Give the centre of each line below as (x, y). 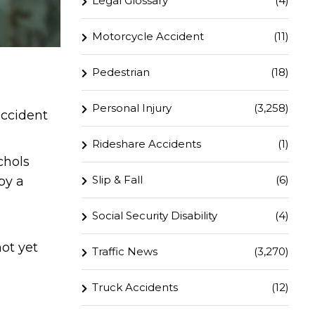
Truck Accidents (135, 287)
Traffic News (125, 251)
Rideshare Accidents (147, 144)
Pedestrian (121, 72)
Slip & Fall (117, 180)
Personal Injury (132, 108)
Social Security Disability (155, 216)
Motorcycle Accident (148, 36)
